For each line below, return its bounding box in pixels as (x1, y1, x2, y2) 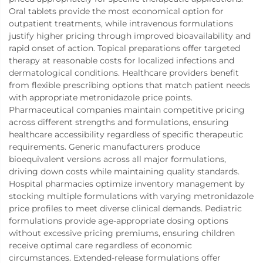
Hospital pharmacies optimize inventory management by (9, 178, 245, 189)
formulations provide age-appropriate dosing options (9, 215, 228, 226)
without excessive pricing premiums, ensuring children (9, 227, 235, 238)
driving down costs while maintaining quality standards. (9, 166, 240, 177)
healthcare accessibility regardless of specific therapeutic (9, 129, 243, 140)
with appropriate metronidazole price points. (9, 92, 193, 103)
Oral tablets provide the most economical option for (9, 5, 224, 16)
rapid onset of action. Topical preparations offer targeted (9, 42, 240, 53)
